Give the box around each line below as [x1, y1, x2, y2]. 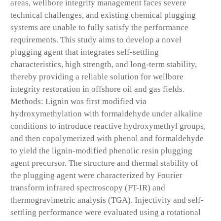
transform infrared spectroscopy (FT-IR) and [10, 183, 165, 193]
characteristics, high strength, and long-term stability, [10, 60, 197, 70]
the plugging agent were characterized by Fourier [10, 171, 183, 181]
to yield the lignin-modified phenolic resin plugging [10, 146, 192, 156]
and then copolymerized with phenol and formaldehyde [10, 134, 204, 144]
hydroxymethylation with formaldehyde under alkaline [10, 109, 202, 119]
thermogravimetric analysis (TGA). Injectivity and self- [10, 195, 204, 205]
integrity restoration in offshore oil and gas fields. [10, 84, 184, 94]
